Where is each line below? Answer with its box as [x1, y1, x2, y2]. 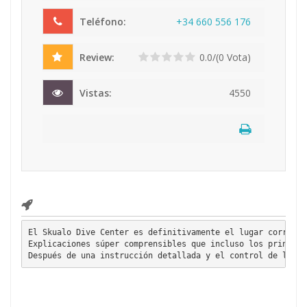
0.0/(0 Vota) [199, 51, 251, 64]
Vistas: [77, 86, 112, 99]
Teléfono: [77, 15, 126, 28]
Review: [77, 51, 114, 64]
